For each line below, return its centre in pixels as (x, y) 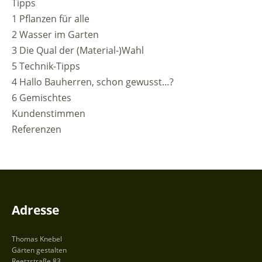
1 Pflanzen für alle (51, 18)
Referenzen (37, 129)
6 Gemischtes (42, 97)
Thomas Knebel (37, 239)
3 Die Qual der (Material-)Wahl (78, 50)
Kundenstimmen (49, 113)
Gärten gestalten (39, 250)
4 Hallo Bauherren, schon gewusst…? (93, 82)
